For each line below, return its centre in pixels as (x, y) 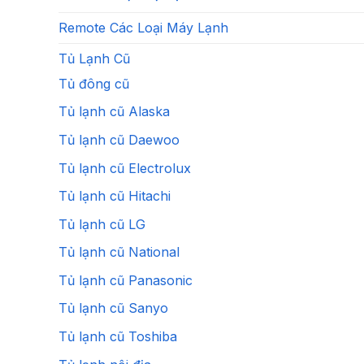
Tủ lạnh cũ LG (102, 224)
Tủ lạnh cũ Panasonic (126, 280)
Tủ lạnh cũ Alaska (114, 112)
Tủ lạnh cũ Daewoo (119, 139)
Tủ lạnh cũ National (119, 252)
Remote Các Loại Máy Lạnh (143, 27)
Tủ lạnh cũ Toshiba (118, 337)
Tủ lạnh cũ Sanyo (113, 308)
